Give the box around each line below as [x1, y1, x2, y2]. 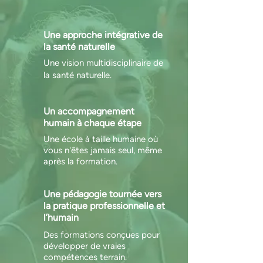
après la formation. [43, 156, 117, 167]
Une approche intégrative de [43, 29, 163, 41]
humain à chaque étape [43, 117, 141, 129]
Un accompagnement [43, 106, 134, 117]
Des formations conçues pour [43, 230, 160, 240]
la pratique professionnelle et [43, 200, 165, 211]
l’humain [43, 212, 79, 223]
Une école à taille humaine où [43, 134, 158, 144]
